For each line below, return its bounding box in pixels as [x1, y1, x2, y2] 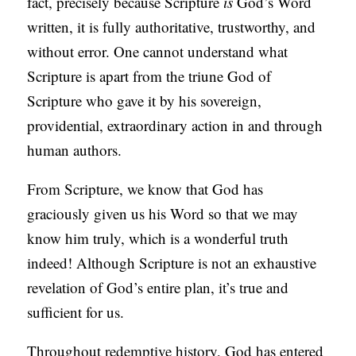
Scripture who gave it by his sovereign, [27, 91, 262, 111]
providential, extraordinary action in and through [27, 115, 323, 136]
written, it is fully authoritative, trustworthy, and [27, 17, 316, 37]
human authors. [27, 140, 122, 161]
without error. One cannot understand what [27, 41, 288, 62]
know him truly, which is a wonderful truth [27, 228, 289, 249]
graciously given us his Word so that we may [27, 203, 299, 224]
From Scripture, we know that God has [27, 179, 264, 199]
